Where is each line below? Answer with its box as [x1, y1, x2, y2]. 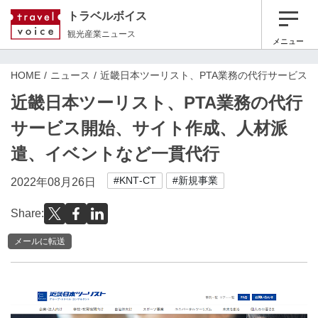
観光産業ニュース [67, 28, 136, 39]
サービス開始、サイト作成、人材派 [11, 119, 287, 138]
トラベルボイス [67, 9, 147, 22]
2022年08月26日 [11, 176, 96, 188]
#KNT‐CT [114, 175, 156, 186]
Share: [11, 207, 44, 219]
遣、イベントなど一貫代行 [11, 144, 219, 163]
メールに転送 [14, 236, 65, 246]
